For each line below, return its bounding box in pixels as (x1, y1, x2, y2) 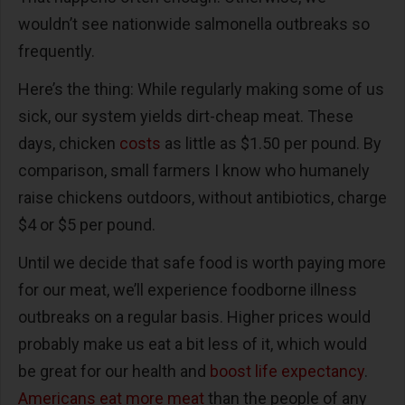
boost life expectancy (210, 362, 364, 381)
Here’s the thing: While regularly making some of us (18, 80, 384, 99)
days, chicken (18, 134, 119, 153)
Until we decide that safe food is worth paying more (18, 253, 386, 272)
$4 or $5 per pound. (18, 215, 159, 234)
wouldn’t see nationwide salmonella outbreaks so (18, 14, 370, 33)
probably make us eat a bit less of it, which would (18, 334, 367, 353)
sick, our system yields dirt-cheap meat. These (18, 107, 353, 126)
